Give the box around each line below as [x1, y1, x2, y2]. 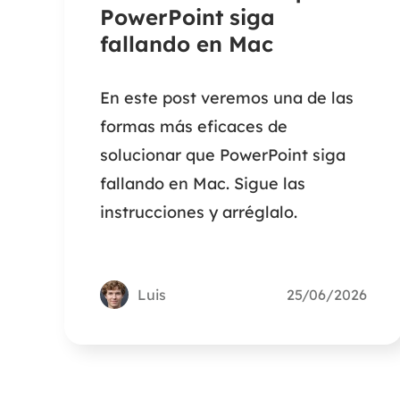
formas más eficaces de [100, 116, 287, 137]
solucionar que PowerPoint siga [100, 145, 346, 166]
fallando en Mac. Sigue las [100, 173, 305, 195]
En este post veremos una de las [100, 87, 354, 109]
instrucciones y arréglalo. [100, 202, 297, 223]
